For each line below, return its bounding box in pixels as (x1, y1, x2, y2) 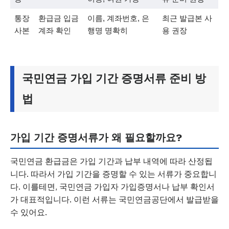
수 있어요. (10, 207, 47, 217)
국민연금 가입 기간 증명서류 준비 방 (22, 72, 206, 85)
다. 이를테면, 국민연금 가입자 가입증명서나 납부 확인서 (10, 181, 215, 192)
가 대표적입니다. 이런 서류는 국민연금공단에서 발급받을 (10, 194, 219, 204)
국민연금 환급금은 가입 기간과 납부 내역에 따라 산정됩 (10, 156, 213, 166)
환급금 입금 (38, 14, 79, 22)
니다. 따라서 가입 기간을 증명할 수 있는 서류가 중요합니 (10, 169, 217, 179)
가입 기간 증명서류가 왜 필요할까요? (10, 131, 182, 144)
